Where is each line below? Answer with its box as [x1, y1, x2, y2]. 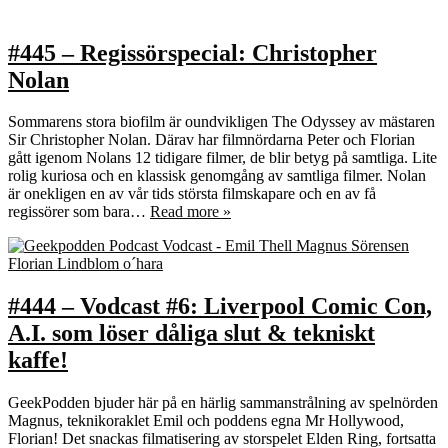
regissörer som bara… [8, 203, 150, 221]
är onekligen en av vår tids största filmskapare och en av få [8, 185, 376, 203]
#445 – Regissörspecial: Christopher [8, 39, 377, 66]
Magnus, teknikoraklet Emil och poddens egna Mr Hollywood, [8, 412, 404, 430]
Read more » [150, 203, 231, 221]
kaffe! [8, 347, 68, 374]
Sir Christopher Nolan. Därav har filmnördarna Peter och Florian [8, 131, 415, 149]
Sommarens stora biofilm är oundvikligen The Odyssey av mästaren [8, 113, 435, 131]
